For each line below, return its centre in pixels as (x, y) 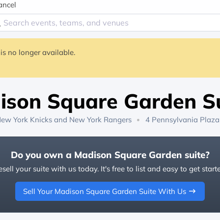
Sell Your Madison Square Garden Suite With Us (104, 191)
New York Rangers (100, 120)
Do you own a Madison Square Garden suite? (110, 155)
